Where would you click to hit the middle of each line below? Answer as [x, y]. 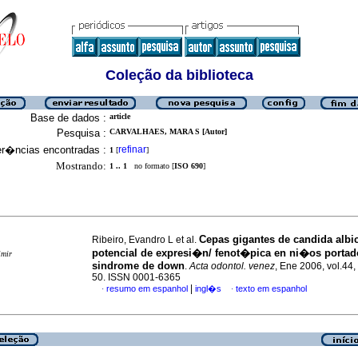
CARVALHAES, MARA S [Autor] [168, 131]
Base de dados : [68, 118]
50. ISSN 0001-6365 [136, 277]
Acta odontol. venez [232, 266]
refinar [132, 149]
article [120, 116]
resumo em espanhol [147, 288]
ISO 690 [189, 166]
